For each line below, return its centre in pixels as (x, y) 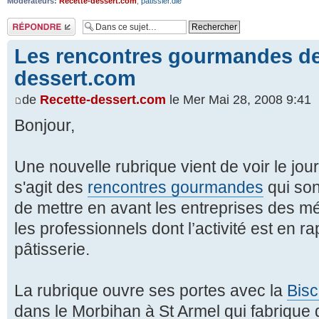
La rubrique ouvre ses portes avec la (151, 290)
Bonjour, (45, 125)
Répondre (24, 22)
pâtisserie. (52, 249)
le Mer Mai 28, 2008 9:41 (239, 99)
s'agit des (51, 187)
